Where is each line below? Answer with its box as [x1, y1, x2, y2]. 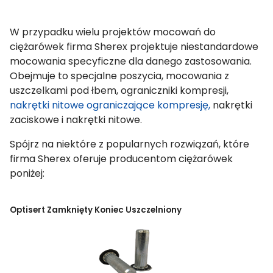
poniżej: [10, 166, 44, 180]
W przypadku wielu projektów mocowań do [10, 24, 216, 39]
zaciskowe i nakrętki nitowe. [10, 112, 142, 127]
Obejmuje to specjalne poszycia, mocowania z [10, 68, 229, 83]
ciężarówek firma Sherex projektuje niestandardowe [10, 39, 258, 54]
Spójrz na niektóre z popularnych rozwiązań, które [10, 136, 249, 151]
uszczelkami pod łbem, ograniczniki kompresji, [10, 83, 229, 97]
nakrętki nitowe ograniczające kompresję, [10, 97, 210, 112]
